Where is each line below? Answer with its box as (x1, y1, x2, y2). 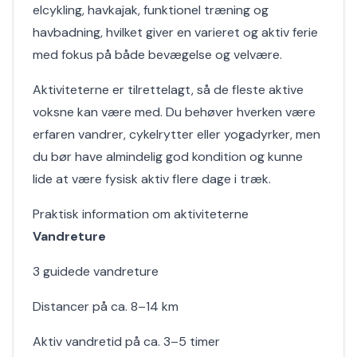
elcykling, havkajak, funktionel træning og (33, 2, 269, 18)
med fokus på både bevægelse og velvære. (33, 46, 282, 63)
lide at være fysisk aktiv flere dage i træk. (33, 171, 271, 187)
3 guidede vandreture (33, 263, 159, 280)
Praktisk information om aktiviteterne (33, 206, 249, 222)
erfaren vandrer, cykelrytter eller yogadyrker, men (33, 126, 320, 143)
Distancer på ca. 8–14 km (33, 298, 178, 315)
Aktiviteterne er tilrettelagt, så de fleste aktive (33, 81, 304, 98)
